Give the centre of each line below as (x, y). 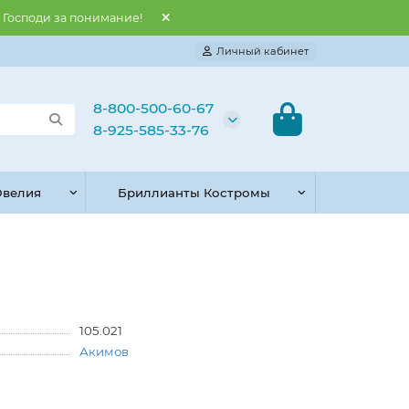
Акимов (105, 351)
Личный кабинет (262, 51)
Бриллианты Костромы (194, 193)
